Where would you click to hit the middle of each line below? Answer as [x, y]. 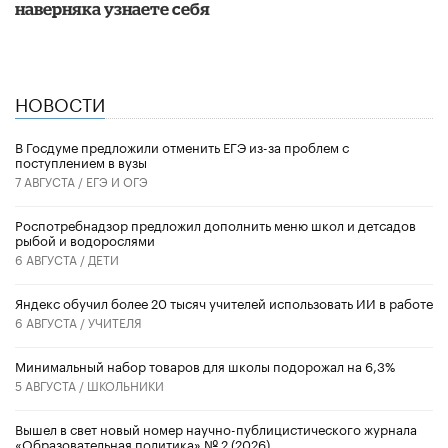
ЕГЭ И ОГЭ [117, 181]
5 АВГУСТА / [51, 385]
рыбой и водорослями [85, 239]
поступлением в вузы [81, 161]
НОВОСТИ [60, 101]
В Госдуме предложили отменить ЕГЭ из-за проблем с [182, 146]
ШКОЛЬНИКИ [125, 385]
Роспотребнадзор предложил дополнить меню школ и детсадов [215, 224]
